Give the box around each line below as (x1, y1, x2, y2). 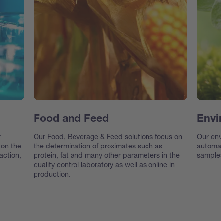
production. (33, 170, 71, 179)
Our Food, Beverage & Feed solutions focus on (33, 132, 182, 141)
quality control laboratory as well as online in (33, 160, 175, 169)
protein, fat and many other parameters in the (33, 151, 180, 160)
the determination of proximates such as (33, 142, 162, 150)
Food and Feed (33, 114, 109, 125)
